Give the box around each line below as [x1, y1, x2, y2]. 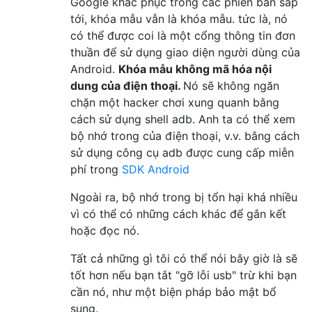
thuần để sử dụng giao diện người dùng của [70, 45, 300, 60]
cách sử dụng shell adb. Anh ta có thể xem [70, 112, 295, 127]
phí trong [70, 162, 122, 177]
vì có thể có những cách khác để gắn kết [70, 207, 286, 221]
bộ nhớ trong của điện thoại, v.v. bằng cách [70, 129, 299, 143]
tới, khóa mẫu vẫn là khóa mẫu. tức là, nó [70, 12, 288, 26]
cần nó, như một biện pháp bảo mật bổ [70, 285, 276, 299]
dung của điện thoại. [70, 79, 183, 93]
